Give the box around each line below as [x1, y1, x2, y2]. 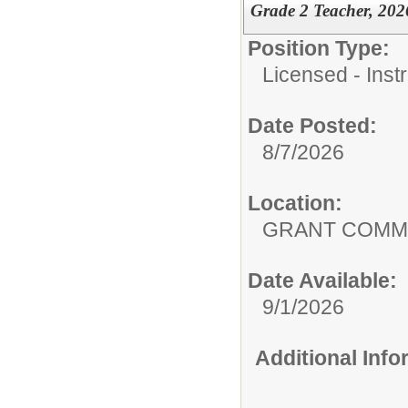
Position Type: [248, 36, 390, 61]
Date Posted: [248, 114, 377, 138]
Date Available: [248, 269, 397, 293]
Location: [248, 191, 342, 216]
